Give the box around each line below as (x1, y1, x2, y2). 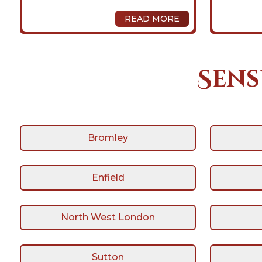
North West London (61, 212, 155, 223)
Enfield (91, 172, 125, 183)
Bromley (88, 132, 128, 143)
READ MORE (125, 13, 180, 24)
